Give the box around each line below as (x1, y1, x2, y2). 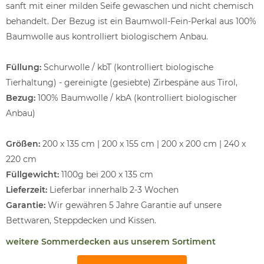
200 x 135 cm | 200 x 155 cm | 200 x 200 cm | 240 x (40, 138, 246, 149)
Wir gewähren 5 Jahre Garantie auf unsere (45, 199, 222, 210)
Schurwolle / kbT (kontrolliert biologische (41, 61, 213, 72)
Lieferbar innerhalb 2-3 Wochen (47, 184, 179, 195)
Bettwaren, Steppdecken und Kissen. (6, 214, 156, 226)
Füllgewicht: (6, 169, 59, 180)
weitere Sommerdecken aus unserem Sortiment (6, 236, 216, 247)
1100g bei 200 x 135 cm (59, 169, 153, 180)
